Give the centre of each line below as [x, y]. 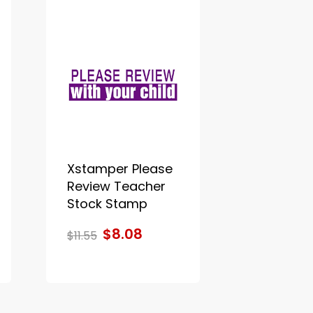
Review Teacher [116, 186]
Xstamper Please [119, 168]
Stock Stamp [107, 203]
